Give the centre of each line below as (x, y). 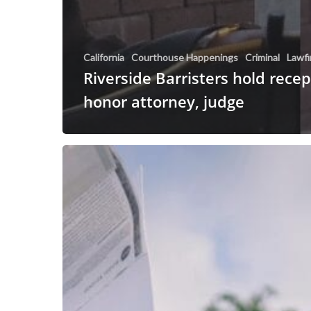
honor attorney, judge (164, 102)
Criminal (262, 58)
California (104, 58)
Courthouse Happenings (185, 58)
